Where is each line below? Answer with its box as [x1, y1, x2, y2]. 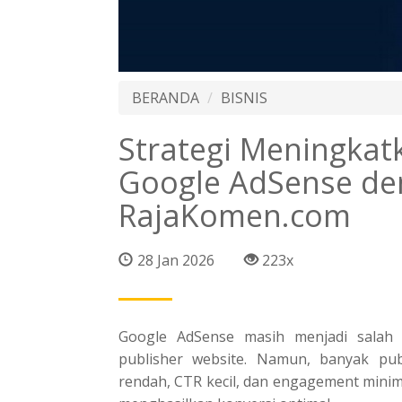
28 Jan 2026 [137, 249, 214, 270]
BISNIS [221, 87, 267, 108]
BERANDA [132, 87, 199, 108]
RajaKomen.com [118, 194, 351, 236]
